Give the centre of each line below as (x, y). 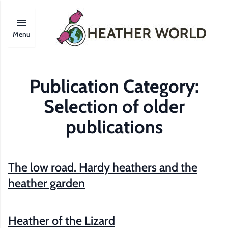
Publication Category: (114, 86)
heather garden (47, 183)
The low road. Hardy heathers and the (103, 167)
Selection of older (114, 106)
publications (114, 127)
